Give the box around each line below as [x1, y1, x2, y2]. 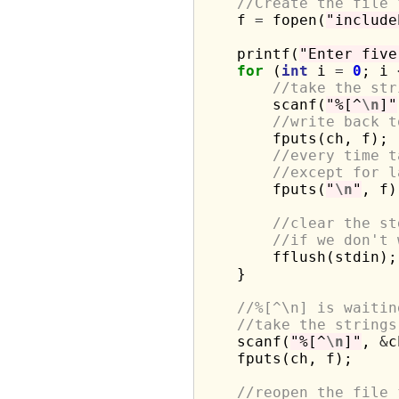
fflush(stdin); [200, 248, 397, 265]
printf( [200, 45, 299, 62]
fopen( [263, 12, 326, 28]
